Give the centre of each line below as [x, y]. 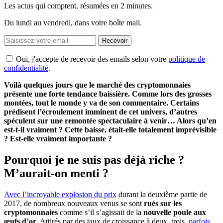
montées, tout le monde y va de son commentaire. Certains [102, 103]
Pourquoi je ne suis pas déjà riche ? [94, 160]
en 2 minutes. [132, 5]
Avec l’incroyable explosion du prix [60, 194]
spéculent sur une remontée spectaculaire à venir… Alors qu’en [110, 120]
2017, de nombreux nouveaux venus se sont [74, 203]
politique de [187, 59]
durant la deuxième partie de [162, 194]
